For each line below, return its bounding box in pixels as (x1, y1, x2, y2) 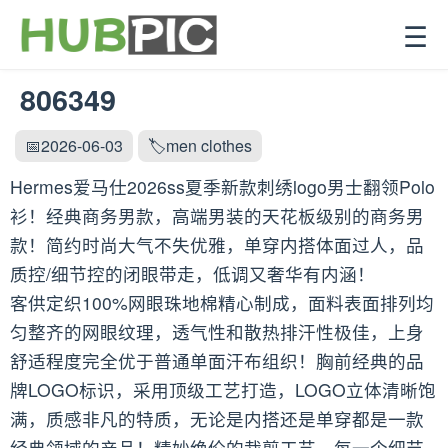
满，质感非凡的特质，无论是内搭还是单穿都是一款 (10, 406, 424, 431)
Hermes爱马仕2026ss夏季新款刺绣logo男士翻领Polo (10, 174, 435, 199)
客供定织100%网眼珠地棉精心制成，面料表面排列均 (10, 290, 434, 315)
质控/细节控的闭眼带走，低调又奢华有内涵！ (10, 261, 375, 286)
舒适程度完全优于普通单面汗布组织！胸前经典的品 (10, 348, 424, 373)
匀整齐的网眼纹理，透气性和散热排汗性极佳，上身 (10, 319, 424, 344)
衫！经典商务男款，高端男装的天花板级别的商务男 (10, 203, 424, 228)
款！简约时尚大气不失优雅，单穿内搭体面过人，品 (10, 232, 424, 257)
